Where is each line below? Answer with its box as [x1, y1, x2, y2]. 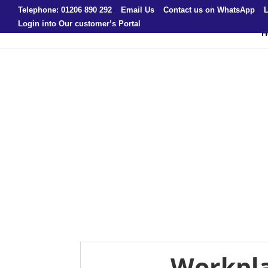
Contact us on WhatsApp [163, 5, 255, 14]
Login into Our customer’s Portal [18, 19, 141, 28]
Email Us [121, 5, 154, 14]
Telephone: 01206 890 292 [18, 5, 112, 14]
